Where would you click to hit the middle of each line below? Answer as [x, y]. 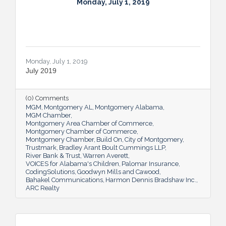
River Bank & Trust [53, 155]
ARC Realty [43, 188]
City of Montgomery [154, 139]
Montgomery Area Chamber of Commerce [89, 123]
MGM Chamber [48, 115]
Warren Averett [105, 155]
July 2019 [41, 70]
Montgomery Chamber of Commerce [81, 131]
